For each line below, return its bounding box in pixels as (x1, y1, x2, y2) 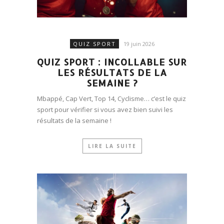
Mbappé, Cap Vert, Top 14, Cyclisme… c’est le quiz (37, 94, 186, 103)
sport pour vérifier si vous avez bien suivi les (37, 105, 173, 114)
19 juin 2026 (123, 40, 154, 48)
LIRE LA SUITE (87, 142, 136, 150)
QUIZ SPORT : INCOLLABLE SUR (37, 56, 187, 68)
